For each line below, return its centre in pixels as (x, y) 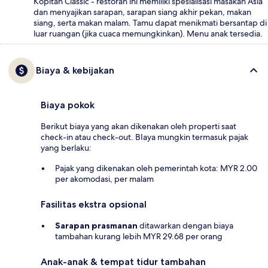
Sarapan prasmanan (96, 226)
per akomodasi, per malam (104, 179)
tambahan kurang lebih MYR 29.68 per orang (139, 237)
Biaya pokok (68, 105)
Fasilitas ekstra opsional (94, 205)
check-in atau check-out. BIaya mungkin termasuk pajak (144, 137)
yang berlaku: (66, 148)
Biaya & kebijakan (75, 71)
